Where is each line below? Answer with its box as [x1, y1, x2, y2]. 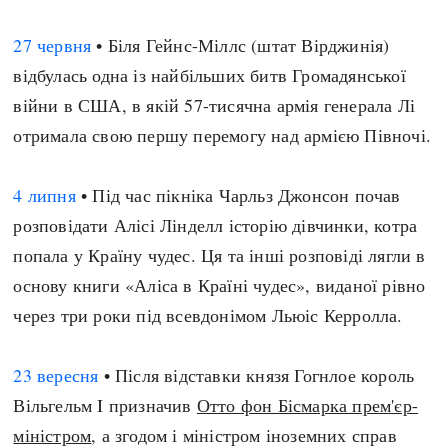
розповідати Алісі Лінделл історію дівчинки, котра [13, 213, 418, 237]
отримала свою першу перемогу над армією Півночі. [13, 123, 432, 147]
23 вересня [13, 363, 99, 387]
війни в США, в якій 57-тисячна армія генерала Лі [13, 93, 416, 117]
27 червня [13, 33, 92, 57]
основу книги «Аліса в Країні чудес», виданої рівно [13, 273, 426, 297]
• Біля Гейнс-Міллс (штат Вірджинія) [91, 33, 390, 57]
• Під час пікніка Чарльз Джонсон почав [75, 183, 401, 207]
